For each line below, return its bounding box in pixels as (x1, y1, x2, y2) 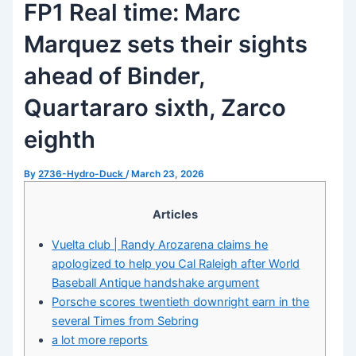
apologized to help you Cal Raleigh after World (52, 257, 300, 272)
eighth (24, 126, 96, 154)
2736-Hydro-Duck (38, 168, 126, 180)
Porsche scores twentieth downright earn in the (52, 295, 310, 310)
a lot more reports (52, 333, 149, 348)
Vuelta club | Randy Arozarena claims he (52, 238, 269, 253)
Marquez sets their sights (24, 30, 308, 59)
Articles (152, 207, 198, 222)
